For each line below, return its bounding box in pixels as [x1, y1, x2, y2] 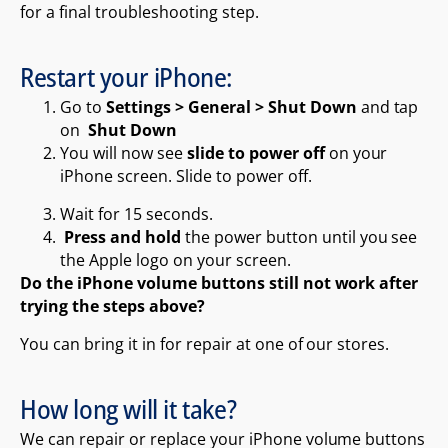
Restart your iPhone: [20, 59, 233, 95]
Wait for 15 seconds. [60, 202, 213, 225]
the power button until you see [180, 225, 418, 248]
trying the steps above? [20, 294, 205, 317]
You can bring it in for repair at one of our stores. [20, 332, 390, 355]
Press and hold [64, 225, 181, 248]
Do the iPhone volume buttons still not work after [20, 271, 419, 294]
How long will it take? [20, 391, 237, 427]
